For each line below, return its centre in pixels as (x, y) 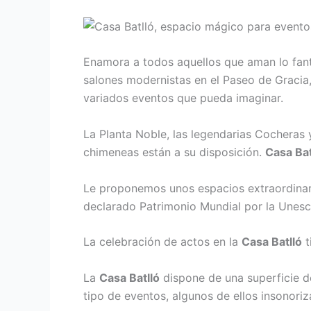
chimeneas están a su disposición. (174, 152)
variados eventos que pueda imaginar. (183, 98)
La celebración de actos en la (162, 242)
